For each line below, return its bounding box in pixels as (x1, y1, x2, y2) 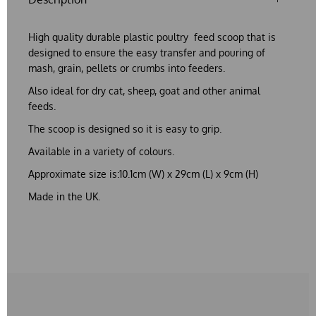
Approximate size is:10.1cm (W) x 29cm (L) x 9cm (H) (28, 167, 258, 180)
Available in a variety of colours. (28, 145, 174, 157)
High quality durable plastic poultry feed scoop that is (28, 30, 276, 43)
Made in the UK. (28, 190, 100, 202)
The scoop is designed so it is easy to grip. (28, 122, 224, 135)
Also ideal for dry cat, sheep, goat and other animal (28, 84, 260, 97)
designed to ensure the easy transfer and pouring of (28, 46, 265, 59)
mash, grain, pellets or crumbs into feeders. (28, 61, 228, 74)
